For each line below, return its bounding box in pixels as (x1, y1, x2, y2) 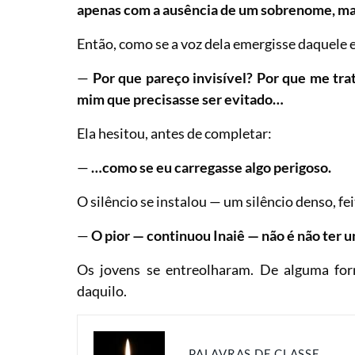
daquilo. (77, 281, 128, 300)
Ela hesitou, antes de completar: (77, 124, 273, 142)
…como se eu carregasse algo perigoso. (91, 158, 332, 176)
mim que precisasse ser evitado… (77, 90, 284, 108)
